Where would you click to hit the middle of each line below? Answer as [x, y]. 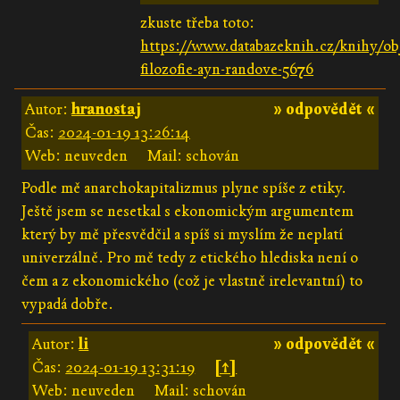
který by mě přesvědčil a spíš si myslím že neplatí [182, 234]
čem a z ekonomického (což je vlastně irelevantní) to [192, 280]
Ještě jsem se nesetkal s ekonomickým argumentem [187, 211]
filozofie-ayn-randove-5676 [227, 69]
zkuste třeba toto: [198, 22]
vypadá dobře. [67, 304]
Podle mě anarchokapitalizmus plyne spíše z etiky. [184, 187]
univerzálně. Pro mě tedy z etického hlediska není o [190, 257]
